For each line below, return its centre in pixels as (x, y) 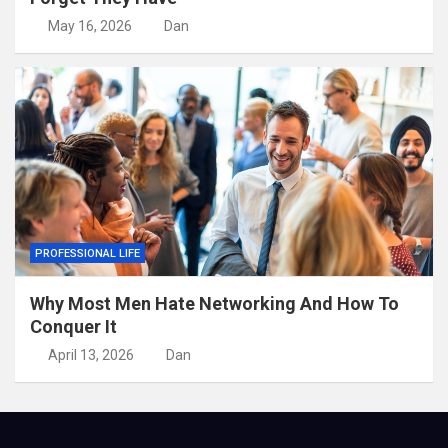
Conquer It (73, 326)
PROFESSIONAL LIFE (87, 253)
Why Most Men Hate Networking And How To (214, 303)
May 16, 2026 (89, 25)
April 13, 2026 (90, 354)
